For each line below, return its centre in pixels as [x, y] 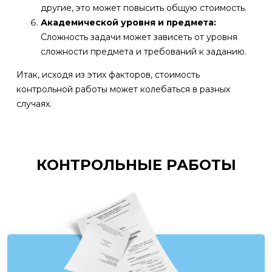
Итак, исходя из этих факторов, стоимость [108, 74]
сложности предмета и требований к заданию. [144, 51]
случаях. [34, 104]
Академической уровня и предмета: [128, 22]
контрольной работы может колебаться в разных [123, 89]
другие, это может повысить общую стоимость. [144, 8]
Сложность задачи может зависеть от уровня [139, 37]
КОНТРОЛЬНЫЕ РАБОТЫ [136, 165]
